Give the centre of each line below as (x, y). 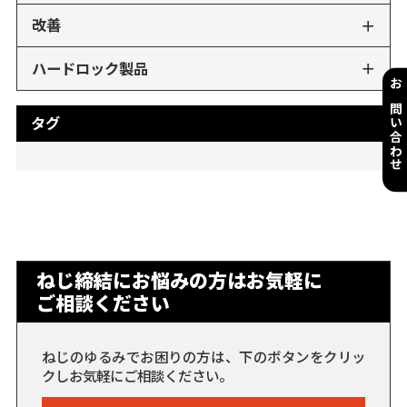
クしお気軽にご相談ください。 (137, 375)
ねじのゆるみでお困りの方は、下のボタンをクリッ (203, 356)
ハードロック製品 (90, 68)
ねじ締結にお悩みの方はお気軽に (179, 280)
